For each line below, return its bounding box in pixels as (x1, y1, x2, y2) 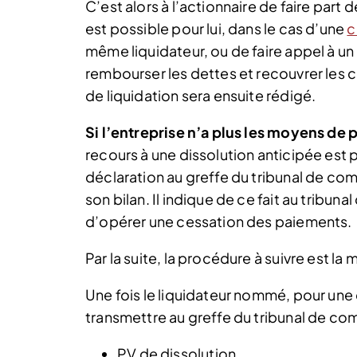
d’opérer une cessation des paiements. (85, 211, 352, 230)
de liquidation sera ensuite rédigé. (85, 85, 316, 104)
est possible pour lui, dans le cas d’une (85, 18, 347, 37)
